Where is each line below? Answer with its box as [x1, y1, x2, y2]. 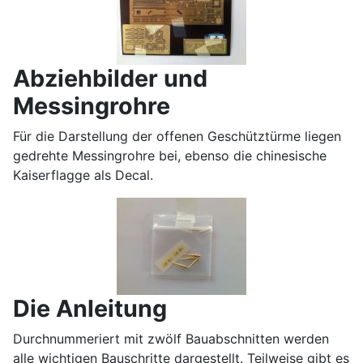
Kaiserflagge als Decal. [13, 167, 153, 183]
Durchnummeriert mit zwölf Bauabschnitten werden [13, 331, 329, 347]
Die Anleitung [13, 294, 167, 322]
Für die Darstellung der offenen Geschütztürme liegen [13, 128, 341, 144]
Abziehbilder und [13, 64, 207, 92]
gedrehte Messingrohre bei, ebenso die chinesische [13, 147, 327, 164]
